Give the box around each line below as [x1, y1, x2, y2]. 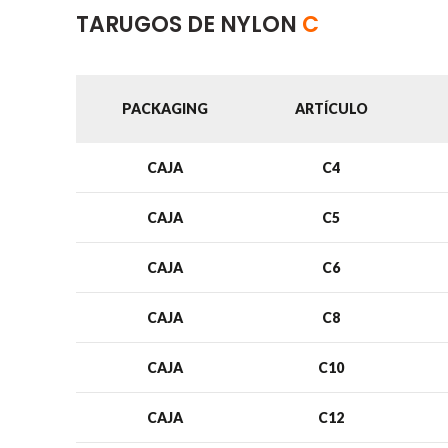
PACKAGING [121, 100, 208, 117]
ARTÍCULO [294, 100, 368, 117]
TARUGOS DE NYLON [76, 9, 302, 40]
